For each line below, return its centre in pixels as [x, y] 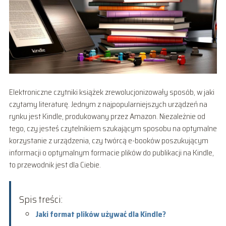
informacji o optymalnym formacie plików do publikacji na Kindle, [111, 152]
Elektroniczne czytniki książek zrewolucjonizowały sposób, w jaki [111, 92]
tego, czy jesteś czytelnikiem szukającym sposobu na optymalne [113, 128]
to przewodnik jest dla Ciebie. [55, 164]
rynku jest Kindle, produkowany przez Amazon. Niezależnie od [107, 116]
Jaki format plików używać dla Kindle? [100, 214]
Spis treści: [41, 199]
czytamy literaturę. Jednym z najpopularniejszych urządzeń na [108, 104]
